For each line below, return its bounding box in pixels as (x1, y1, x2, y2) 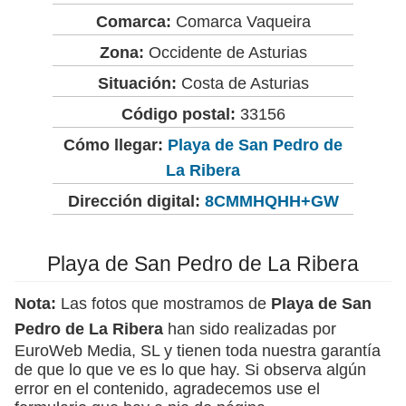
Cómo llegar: (63, 135, 168, 154)
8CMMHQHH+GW (204, 191, 339, 210)
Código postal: (121, 104, 236, 123)
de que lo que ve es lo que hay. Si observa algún (14, 360, 366, 379)
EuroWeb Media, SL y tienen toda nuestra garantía (14, 341, 381, 360)
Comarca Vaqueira (170, 12, 311, 31)
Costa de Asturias (176, 73, 309, 92)
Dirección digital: (67, 191, 200, 210)
